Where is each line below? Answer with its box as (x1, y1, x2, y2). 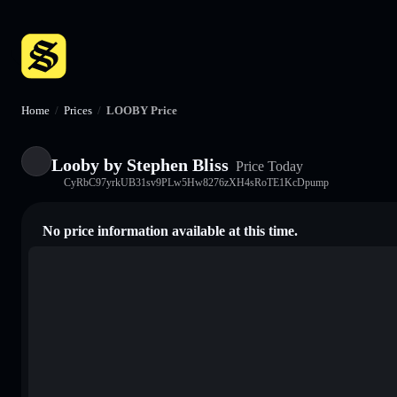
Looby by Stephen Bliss (51, 154, 229, 175)
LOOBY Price (106, 104, 177, 117)
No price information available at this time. (43, 222, 298, 238)
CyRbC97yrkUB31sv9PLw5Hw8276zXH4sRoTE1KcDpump (64, 175, 329, 189)
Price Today (232, 158, 303, 174)
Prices (64, 104, 92, 117)
